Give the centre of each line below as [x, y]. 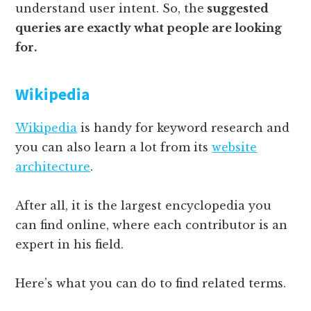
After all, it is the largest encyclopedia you [144, 205]
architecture [53, 166]
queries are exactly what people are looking [149, 27]
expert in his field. [70, 244]
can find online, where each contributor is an [152, 225]
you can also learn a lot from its [114, 147]
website [235, 147]
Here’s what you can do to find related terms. [151, 283]
